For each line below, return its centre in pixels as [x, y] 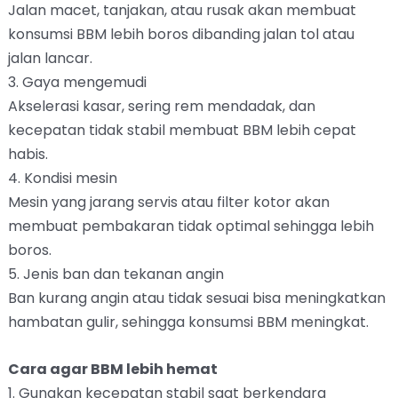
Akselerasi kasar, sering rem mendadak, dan [161, 107]
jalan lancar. [50, 59]
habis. [28, 155]
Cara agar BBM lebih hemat [112, 369]
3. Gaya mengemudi [77, 83]
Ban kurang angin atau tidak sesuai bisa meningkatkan [196, 298]
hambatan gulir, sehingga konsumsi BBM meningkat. [188, 322]
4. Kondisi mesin [62, 179]
